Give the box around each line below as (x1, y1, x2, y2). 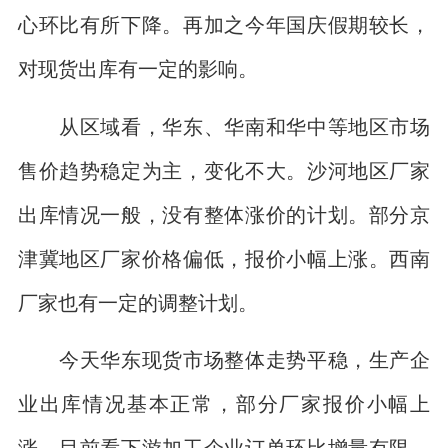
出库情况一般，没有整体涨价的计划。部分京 (17, 204, 431, 224)
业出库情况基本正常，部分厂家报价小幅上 (17, 394, 431, 414)
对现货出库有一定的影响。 (17, 59, 258, 79)
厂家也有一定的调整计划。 (17, 292, 258, 312)
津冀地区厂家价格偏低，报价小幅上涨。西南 (17, 248, 431, 268)
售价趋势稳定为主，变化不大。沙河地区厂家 (17, 160, 431, 180)
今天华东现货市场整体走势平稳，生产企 (17, 350, 431, 370)
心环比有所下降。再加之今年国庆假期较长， (17, 15, 431, 35)
